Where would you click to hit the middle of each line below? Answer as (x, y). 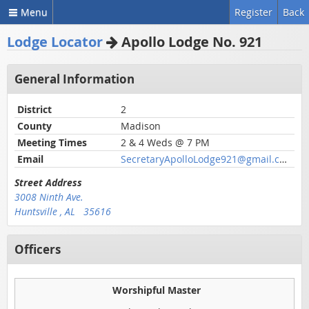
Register (253, 12)
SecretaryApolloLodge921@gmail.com (283, 159)
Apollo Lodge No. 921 (190, 42)
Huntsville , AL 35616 (63, 211)
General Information (74, 79)
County (35, 126)
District (35, 110)
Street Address (48, 182)
